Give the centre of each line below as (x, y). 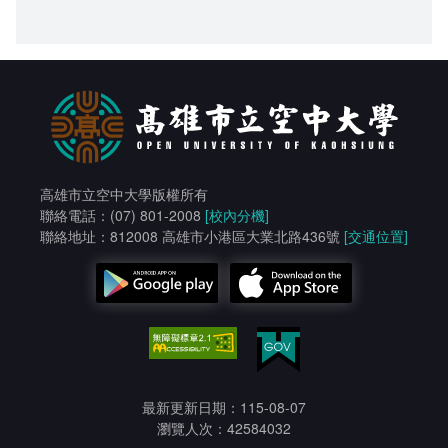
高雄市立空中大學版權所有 (124, 194)
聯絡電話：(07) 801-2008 (122, 215)
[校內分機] (237, 215)
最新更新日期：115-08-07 (224, 406)
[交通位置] (376, 236)
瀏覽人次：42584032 (224, 427)
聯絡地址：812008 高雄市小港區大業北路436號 (192, 236)
